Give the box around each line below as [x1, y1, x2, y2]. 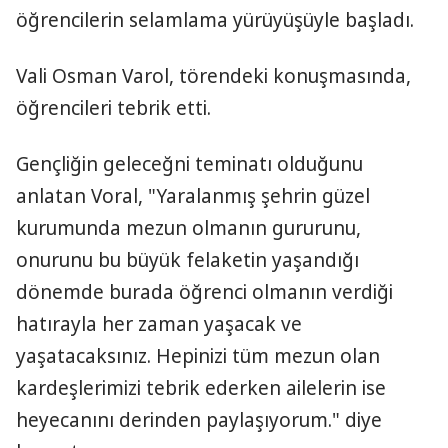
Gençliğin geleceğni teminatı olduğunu [16, 151, 363, 177]
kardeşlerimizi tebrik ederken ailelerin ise [16, 375, 386, 401]
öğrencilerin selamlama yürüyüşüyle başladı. [16, 7, 414, 33]
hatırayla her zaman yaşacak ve [16, 311, 302, 337]
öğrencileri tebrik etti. [16, 95, 211, 121]
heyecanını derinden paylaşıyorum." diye [16, 407, 382, 433]
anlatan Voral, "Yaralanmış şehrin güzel [16, 183, 370, 209]
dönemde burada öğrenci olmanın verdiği [16, 279, 393, 305]
